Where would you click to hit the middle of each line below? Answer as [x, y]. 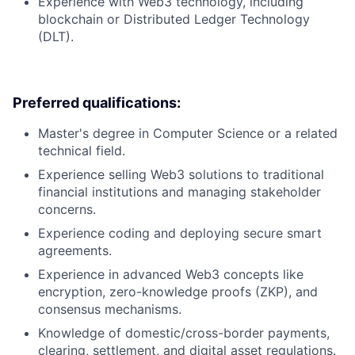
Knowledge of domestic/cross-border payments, [184, 332]
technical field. [82, 150]
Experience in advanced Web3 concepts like [171, 274]
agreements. [75, 250]
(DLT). [56, 36]
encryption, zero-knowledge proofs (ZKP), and [178, 291]
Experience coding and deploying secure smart [180, 233]
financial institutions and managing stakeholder [179, 191]
